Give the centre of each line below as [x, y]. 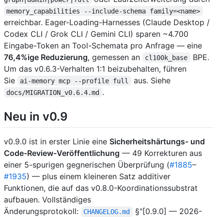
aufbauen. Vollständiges [47, 199]
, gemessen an [115, 57]
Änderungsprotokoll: [42, 211]
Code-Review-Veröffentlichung [62, 153]
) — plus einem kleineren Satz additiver [99, 176]
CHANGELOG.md [107, 211]
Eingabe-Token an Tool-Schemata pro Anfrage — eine [103, 45]
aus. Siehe [151, 80]
